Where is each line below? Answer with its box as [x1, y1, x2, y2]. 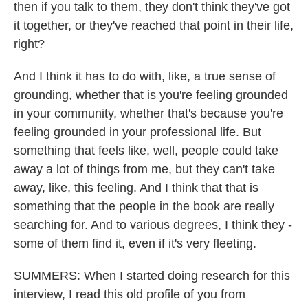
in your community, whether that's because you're [14, 107, 283, 120]
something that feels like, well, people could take [14, 144, 278, 157]
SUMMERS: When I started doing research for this [14, 269, 290, 283]
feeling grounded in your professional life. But [14, 125, 261, 139]
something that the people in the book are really [14, 199, 274, 213]
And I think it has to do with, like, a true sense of [14, 69, 276, 83]
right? [14, 37, 45, 51]
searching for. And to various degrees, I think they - [14, 218, 292, 232]
